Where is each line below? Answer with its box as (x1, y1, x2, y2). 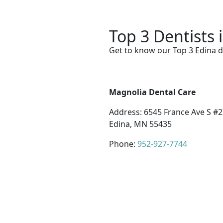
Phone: (109, 138, 137, 149)
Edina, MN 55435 (109, 118, 172, 129)
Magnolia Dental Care (109, 87, 196, 98)
